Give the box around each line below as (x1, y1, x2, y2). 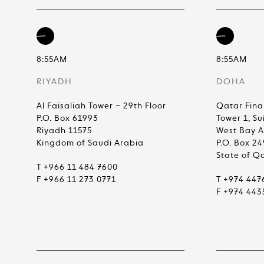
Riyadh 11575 (37, 127, 92, 135)
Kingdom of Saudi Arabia (37, 139, 144, 147)
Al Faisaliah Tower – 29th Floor (37, 102, 166, 110)
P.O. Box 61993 (37, 114, 98, 123)
